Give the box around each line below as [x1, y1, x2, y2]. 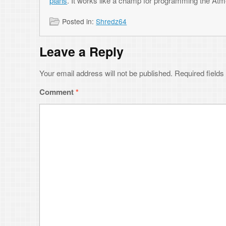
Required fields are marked [140, 9, 213, 18]
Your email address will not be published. [31, 9, 138, 18]
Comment [31, 24, 61, 33]
